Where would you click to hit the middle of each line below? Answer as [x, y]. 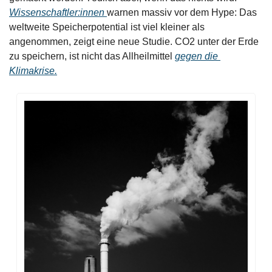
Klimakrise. [33, 70]
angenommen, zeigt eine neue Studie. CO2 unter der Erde [134, 41]
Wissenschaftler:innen [58, 12]
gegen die [196, 56]
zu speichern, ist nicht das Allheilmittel [92, 56]
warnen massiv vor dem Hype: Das [182, 12]
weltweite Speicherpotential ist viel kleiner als [107, 27]
